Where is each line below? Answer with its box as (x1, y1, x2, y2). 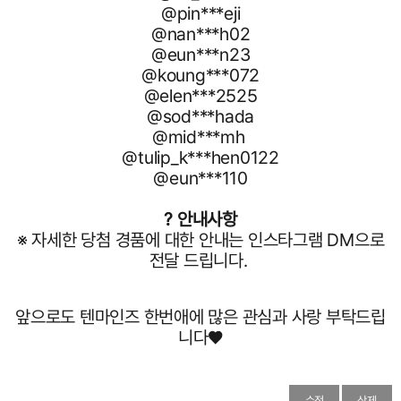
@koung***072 (141, 64, 260, 86)
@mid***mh (151, 126, 250, 148)
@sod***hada (146, 106, 255, 127)
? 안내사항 (164, 209, 237, 230)
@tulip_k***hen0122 (122, 147, 279, 168)
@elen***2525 (143, 85, 258, 107)
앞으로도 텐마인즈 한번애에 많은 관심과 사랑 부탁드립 (15, 306, 386, 328)
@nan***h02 (150, 23, 251, 45)
